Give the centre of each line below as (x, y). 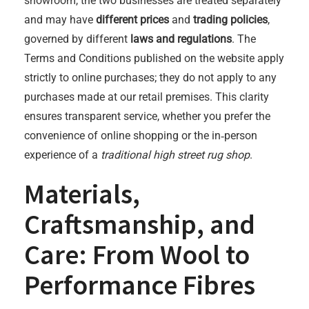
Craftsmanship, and (140, 224)
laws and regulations (181, 39)
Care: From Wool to (137, 255)
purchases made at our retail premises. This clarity (147, 97)
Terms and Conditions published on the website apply (154, 58)
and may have (60, 20)
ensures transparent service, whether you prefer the (147, 116)
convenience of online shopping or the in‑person (141, 136)
